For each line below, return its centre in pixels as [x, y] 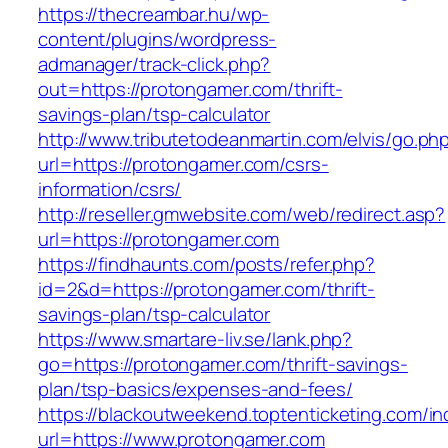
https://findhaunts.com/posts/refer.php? [207, 264]
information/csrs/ [110, 189]
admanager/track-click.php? [154, 64]
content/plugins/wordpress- [157, 39]
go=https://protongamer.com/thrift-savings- [223, 364]
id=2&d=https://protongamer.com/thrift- [207, 289]
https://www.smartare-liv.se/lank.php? [195, 339]
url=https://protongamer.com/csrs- [183, 164]
